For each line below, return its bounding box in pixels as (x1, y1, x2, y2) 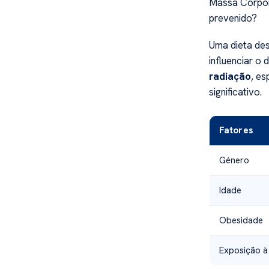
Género (219, 154, 249, 166)
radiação (208, 69, 251, 83)
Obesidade (219, 214, 263, 226)
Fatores (219, 124, 253, 136)
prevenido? (208, 11, 257, 25)
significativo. (208, 85, 262, 98)
